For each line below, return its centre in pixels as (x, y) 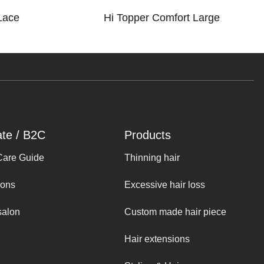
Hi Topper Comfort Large (162, 18)
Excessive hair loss (165, 185)
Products (148, 135)
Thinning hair (152, 158)
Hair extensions (157, 239)
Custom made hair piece (175, 212)
